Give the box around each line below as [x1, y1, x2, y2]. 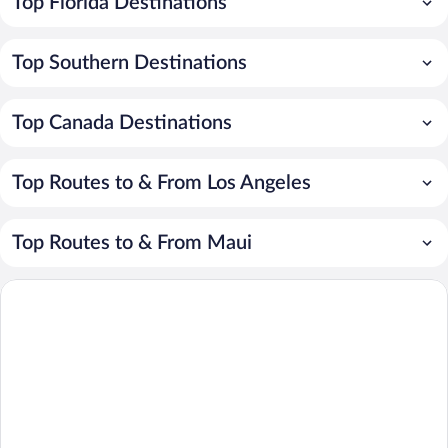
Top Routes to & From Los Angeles [12, 172, 311, 193]
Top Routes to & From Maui [12, 232, 252, 253]
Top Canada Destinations [12, 112, 232, 133]
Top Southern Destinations [12, 52, 247, 73]
